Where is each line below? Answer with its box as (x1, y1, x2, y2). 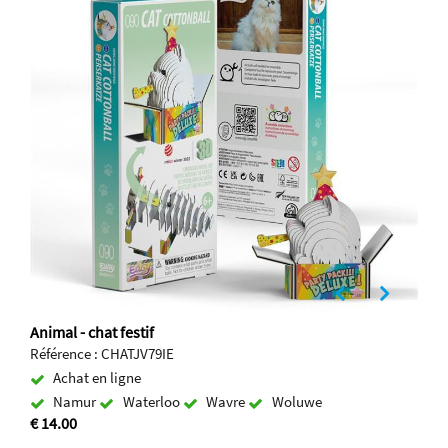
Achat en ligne (53, 368, 142, 388)
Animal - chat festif (30, 322, 154, 343)
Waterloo (122, 392, 183, 412)
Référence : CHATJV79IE (30, 344, 174, 364)
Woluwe (271, 392, 322, 412)
